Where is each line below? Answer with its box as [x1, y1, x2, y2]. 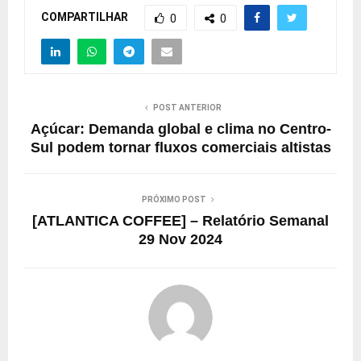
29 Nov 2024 [139, 230, 222, 247]
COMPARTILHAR [41, 10, 128, 23]
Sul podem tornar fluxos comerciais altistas [30, 139, 331, 156]
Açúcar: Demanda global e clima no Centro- [30, 120, 331, 137]
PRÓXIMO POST [142, 194, 206, 204]
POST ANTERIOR [152, 102, 222, 112]
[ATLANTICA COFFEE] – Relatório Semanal [32, 212, 329, 229]
